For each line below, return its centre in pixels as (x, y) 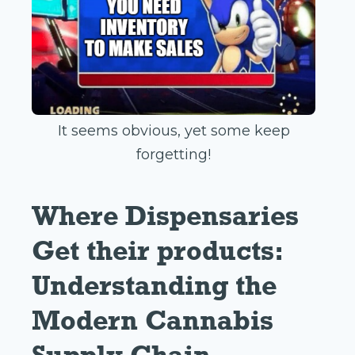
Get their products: (158, 251)
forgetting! (174, 155)
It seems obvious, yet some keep (174, 131)
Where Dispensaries (165, 216)
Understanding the (154, 286)
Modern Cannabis (153, 321)
